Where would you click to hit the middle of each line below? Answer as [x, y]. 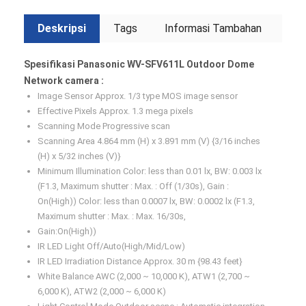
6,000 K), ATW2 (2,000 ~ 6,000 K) [102, 291]
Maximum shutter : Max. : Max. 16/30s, [112, 216]
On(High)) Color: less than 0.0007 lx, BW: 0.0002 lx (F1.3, [146, 201]
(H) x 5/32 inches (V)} [79, 156]
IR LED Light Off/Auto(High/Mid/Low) [111, 246]
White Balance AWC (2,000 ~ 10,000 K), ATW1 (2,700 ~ [144, 276]
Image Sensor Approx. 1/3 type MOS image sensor [138, 96]
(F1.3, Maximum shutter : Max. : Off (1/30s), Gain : [133, 186]
